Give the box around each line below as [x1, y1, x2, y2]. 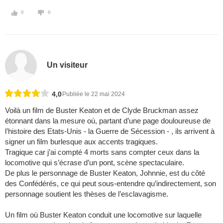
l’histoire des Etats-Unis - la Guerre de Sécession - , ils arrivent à [5, 127, 215, 136]
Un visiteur [47, 60, 88, 69]
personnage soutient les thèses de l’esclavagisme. [5, 190, 168, 199]
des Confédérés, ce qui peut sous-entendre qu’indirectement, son [5, 179, 216, 188]
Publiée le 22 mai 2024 [62, 91, 125, 98]
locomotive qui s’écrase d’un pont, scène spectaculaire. [5, 158, 184, 167]
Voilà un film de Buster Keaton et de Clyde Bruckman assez [5, 106, 199, 115]
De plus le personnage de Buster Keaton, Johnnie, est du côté [5, 169, 205, 178]
